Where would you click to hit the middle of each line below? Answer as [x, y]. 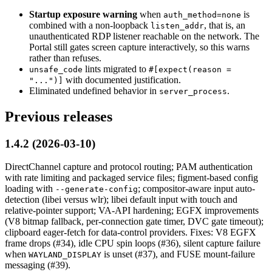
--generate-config [97, 189]
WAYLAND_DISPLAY [65, 255]
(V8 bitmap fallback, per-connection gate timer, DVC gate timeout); [134, 222]
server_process [193, 91]
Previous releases [59, 116]
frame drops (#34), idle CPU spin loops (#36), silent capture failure [133, 243]
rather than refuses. [65, 58]
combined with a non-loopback [90, 25]
